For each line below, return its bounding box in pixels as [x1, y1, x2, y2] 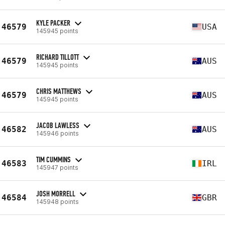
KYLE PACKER [36, 18, 70, 28]
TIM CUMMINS [36, 154, 71, 164]
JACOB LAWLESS [36, 120, 79, 130]
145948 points [36, 197, 79, 205]
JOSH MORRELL [36, 188, 75, 198]
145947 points [36, 163, 78, 171]
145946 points [36, 129, 79, 137]
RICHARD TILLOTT [36, 52, 79, 62]
